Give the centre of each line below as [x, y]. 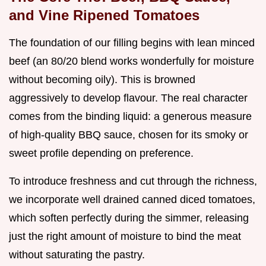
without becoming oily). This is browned [102, 79]
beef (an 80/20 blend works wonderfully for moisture [132, 61]
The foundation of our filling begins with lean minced [132, 42]
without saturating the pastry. [77, 254]
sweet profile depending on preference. [101, 153]
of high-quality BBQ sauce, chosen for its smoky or [129, 134]
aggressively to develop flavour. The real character [128, 98]
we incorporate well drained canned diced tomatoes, [132, 199]
